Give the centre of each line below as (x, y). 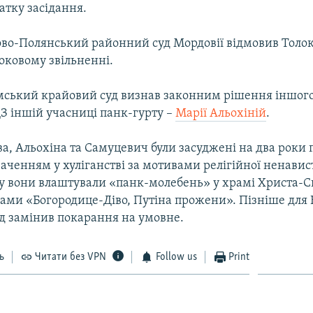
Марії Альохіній (221, 113)
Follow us (176, 257)
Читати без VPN (71, 257)
